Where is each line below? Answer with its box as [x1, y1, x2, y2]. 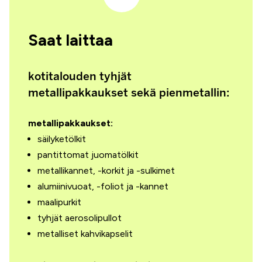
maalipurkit [37, 196, 81, 208]
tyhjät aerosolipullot [37, 212, 122, 223]
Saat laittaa [28, 30, 113, 50]
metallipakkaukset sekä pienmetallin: [28, 86, 229, 99]
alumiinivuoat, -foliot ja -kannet [37, 181, 168, 192]
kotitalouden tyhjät [28, 70, 132, 83]
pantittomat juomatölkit [37, 149, 139, 160]
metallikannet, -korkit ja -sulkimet [37, 165, 175, 176]
